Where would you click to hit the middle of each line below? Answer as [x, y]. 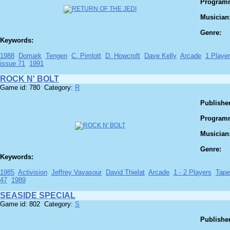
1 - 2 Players [193, 172]
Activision [33, 172]
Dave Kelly [160, 56]
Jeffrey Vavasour [76, 172]
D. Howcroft [123, 56]
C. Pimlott [86, 56]
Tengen [56, 56]
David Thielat [125, 172]
